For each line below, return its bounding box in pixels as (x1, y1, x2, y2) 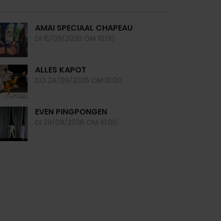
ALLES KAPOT (35, 64, 86, 75)
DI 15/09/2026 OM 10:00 (35, 34, 114, 43)
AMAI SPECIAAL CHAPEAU (35, 22, 133, 34)
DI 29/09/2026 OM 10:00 (35, 117, 117, 127)
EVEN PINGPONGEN (35, 106, 107, 117)
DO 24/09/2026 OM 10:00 (35, 75, 122, 85)
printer (65, 2, 91, 13)
